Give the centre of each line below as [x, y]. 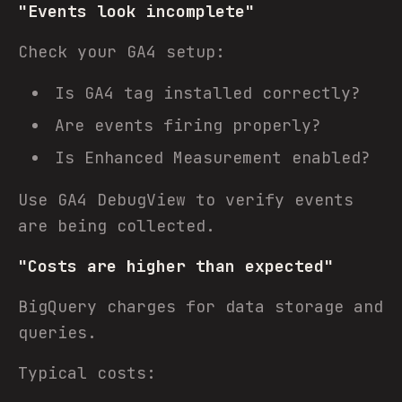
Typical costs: [87, 373]
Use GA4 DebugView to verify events [186, 200]
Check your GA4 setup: [122, 52]
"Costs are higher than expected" [176, 266]
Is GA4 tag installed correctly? [208, 93]
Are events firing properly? [188, 125]
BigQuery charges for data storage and [201, 306]
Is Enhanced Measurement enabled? [213, 157]
